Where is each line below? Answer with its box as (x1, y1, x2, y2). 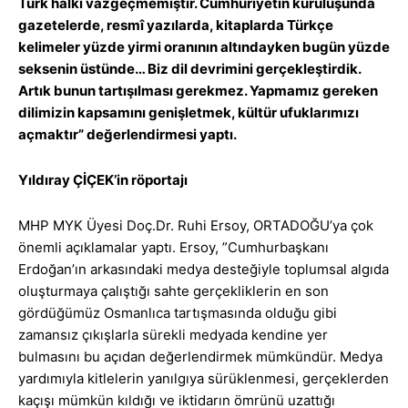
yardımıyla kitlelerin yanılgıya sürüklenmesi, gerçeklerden (18, 370, 389, 388)
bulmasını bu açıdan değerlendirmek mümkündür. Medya (18, 348, 382, 366)
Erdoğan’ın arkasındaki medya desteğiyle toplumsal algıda (18, 260, 389, 279)
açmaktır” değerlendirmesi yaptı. (18, 126, 237, 144)
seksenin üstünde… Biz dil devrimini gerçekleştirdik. (18, 60, 361, 78)
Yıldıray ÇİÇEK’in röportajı (18, 171, 188, 189)
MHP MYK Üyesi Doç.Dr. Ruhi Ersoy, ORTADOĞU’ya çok (18, 217, 373, 235)
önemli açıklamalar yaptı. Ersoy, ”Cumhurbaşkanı (18, 239, 329, 257)
